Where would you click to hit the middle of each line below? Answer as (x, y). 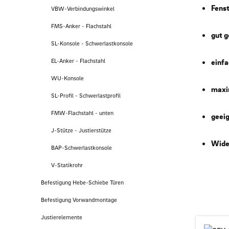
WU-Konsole (67, 78)
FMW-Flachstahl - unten (82, 113)
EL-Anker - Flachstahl (78, 61)
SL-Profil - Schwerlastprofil (86, 96)
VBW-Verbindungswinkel (83, 9)
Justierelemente (62, 217)
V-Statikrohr (67, 165)
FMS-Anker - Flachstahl (81, 26)
